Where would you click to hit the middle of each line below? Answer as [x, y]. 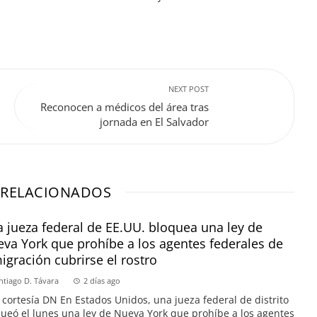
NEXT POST [189, 88]
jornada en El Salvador [154, 122]
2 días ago [102, 280]
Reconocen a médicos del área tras [125, 107]
